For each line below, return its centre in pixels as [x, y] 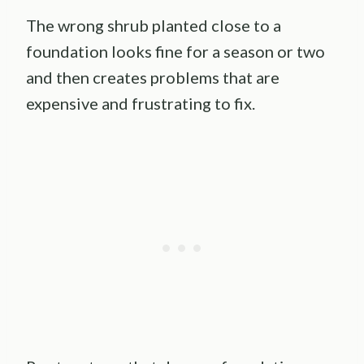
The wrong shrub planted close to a [154, 26]
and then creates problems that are [153, 78]
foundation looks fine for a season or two [175, 52]
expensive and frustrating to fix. [141, 104]
